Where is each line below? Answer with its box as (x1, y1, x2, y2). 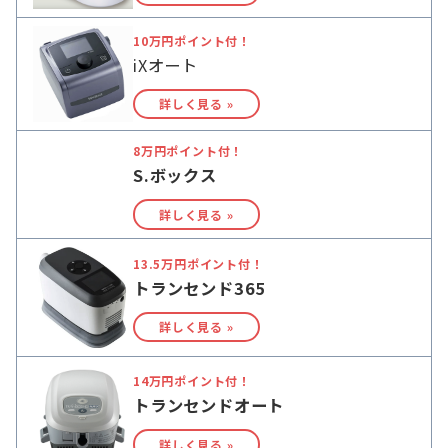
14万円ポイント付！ (133, 372, 252, 390)
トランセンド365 (133, 275, 267, 300)
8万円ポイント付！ (133, 142, 244, 160)
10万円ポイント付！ (133, 31, 252, 49)
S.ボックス (133, 163, 217, 188)
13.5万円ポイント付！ (133, 254, 264, 272)
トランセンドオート (133, 393, 285, 418)
